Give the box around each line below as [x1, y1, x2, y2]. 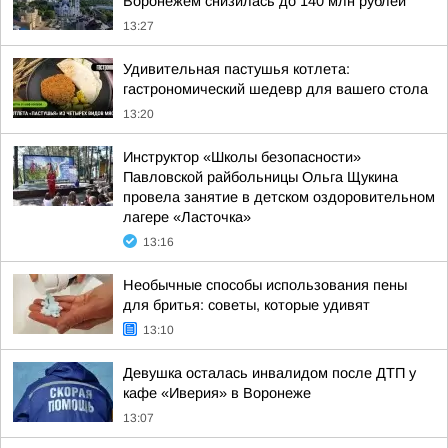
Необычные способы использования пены [123, 277, 407, 293]
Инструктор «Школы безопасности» [123, 149, 361, 165]
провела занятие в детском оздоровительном [123, 189, 435, 205]
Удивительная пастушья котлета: [123, 61, 350, 77]
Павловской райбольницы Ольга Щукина [123, 169, 398, 185]
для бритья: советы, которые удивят [123, 297, 370, 313]
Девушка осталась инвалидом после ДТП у [123, 365, 416, 381]
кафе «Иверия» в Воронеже [123, 385, 311, 401]
